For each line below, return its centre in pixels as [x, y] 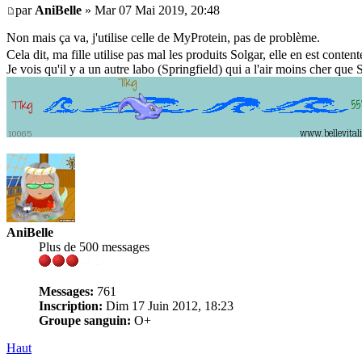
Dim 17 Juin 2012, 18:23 [168, 306]
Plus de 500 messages [94, 247]
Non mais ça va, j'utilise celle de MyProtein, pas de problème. [163, 38]
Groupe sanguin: [85, 321]
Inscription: [71, 306]
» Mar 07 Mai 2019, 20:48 [151, 11]
